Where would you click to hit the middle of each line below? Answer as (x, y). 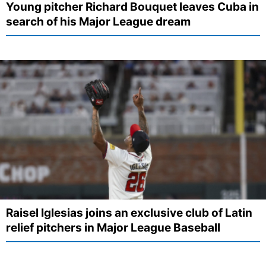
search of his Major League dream (98, 21)
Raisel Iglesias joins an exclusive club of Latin (129, 213)
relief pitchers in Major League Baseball (113, 228)
